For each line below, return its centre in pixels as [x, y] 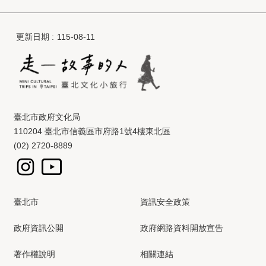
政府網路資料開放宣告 [182, 228]
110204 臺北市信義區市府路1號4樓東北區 [92, 132]
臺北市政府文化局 [47, 117]
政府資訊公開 [39, 228]
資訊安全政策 [165, 202]
